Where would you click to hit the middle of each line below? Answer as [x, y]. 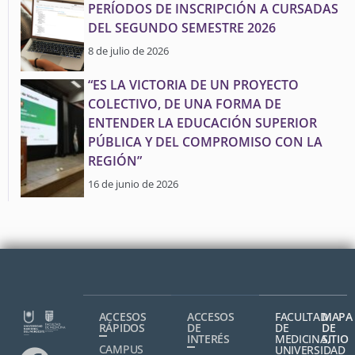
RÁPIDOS [122, 328]
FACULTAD [301, 317]
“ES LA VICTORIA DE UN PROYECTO [193, 85]
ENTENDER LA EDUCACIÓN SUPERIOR [202, 123]
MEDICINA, [302, 339]
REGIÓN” [115, 161]
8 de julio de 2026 [128, 50]
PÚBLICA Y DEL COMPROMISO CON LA [205, 142]
